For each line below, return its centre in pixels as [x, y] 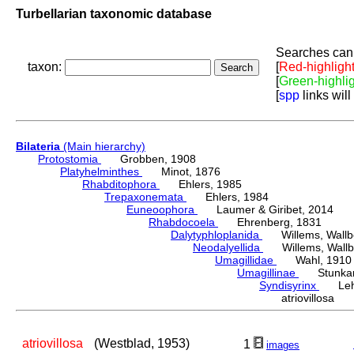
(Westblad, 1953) [142, 344]
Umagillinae [268, 273]
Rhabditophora [121, 185]
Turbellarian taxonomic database [114, 13]
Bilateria [38, 147]
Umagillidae [246, 260]
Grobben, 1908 [149, 159]
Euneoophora [162, 210]
